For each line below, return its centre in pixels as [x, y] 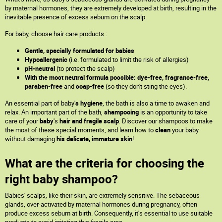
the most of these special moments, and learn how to [80, 130]
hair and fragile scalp [88, 121]
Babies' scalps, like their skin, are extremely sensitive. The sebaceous [102, 195]
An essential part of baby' [40, 103]
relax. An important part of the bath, [55, 112]
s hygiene [89, 103]
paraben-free [44, 86]
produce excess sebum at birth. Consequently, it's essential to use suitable [109, 213]
